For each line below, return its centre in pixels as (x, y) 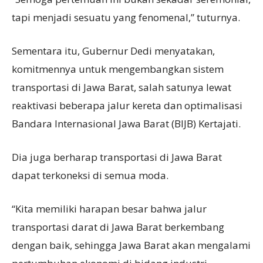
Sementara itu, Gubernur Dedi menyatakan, (113, 50)
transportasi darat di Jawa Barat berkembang (118, 227)
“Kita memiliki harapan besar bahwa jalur (109, 208)
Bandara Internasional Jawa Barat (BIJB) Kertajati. (126, 123)
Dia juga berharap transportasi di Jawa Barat (117, 157)
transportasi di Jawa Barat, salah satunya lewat (122, 87)
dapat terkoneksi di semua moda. (90, 175)
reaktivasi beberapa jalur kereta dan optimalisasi (127, 105)
